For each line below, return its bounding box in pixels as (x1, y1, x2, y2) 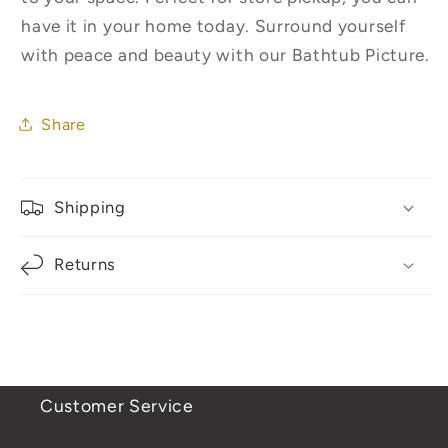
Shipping (54, 196, 126, 217)
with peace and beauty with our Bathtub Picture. (21, 45, 430, 66)
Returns (54, 254, 116, 275)
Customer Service (40, 394, 194, 416)
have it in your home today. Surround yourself (21, 16, 406, 37)
